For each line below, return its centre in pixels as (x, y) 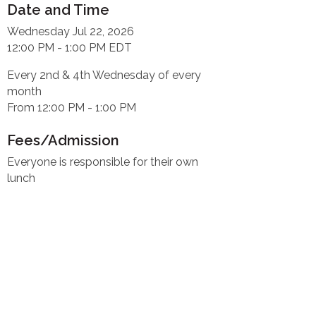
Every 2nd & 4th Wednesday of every (104, 75)
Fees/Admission (63, 140)
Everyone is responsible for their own (103, 162)
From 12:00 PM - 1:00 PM (72, 107)
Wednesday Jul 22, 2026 (71, 31)
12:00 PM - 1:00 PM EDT (70, 47)
